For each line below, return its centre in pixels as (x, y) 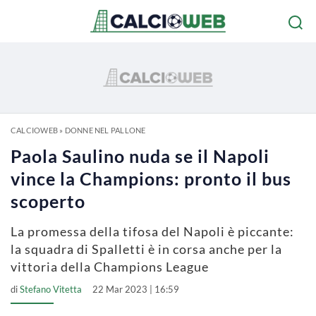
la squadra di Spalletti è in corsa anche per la (146, 249)
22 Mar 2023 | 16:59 (136, 289)
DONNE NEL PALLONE (105, 130)
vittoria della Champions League (110, 267)
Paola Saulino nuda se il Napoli (140, 156)
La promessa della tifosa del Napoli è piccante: (152, 231)
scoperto (48, 201)
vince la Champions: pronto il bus (151, 178)
